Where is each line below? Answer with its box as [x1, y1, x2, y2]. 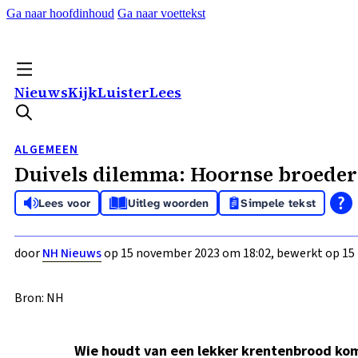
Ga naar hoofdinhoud [6, 6, 114, 20]
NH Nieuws [42, 245, 101, 262]
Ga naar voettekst [117, 6, 205, 20]
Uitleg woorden [127, 196, 209, 210]
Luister [97, 82, 149, 102]
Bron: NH [14, 289, 64, 307]
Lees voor [38, 196, 91, 210]
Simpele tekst [241, 196, 316, 210]
